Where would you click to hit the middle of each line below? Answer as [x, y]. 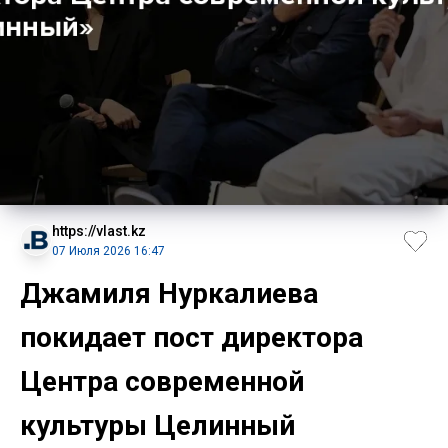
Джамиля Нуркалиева [169, 293]
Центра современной [162, 381]
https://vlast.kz [99, 230]
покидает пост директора [191, 337]
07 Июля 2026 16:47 [108, 250]
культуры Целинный [157, 425]
